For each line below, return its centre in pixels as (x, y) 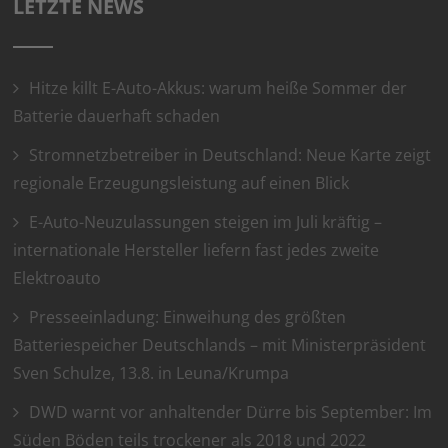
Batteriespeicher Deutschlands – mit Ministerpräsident (220, 345)
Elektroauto (57, 278)
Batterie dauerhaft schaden (117, 116)
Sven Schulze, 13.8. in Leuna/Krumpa (151, 373)
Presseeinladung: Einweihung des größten (188, 317)
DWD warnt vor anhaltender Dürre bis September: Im (231, 412)
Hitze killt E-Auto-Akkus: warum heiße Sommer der (218, 88)
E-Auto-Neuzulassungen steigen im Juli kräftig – (206, 222)
